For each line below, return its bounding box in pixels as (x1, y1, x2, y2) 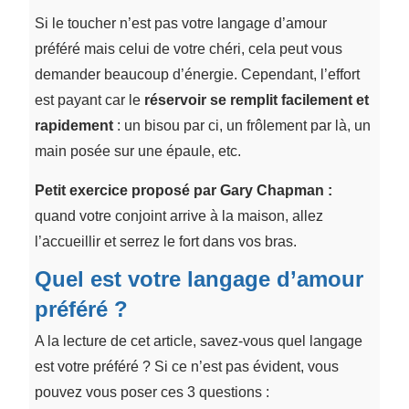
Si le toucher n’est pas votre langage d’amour (34, 15, 327, 31)
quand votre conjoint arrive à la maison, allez (34, 207, 323, 224)
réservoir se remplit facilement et (143, 91, 369, 108)
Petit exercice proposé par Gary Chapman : (34, 182, 332, 198)
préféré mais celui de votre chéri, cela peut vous (34, 40, 342, 57)
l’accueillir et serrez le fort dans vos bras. (34, 233, 297, 249)
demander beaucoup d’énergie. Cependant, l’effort (34, 66, 360, 82)
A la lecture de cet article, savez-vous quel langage (34, 332, 362, 349)
